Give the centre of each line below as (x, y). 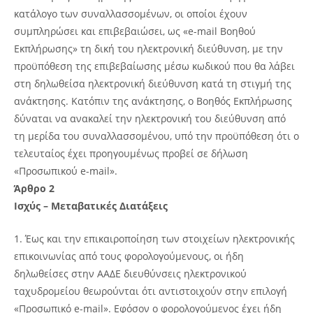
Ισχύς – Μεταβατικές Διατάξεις (91, 205)
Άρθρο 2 (34, 188)
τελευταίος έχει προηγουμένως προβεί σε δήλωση (131, 153)
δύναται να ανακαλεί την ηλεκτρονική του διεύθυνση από (150, 118)
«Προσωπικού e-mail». (66, 170)
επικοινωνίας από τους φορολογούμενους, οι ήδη (129, 256)
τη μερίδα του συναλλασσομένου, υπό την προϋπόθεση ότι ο (156, 136)
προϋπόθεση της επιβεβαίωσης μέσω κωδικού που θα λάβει (154, 66)
